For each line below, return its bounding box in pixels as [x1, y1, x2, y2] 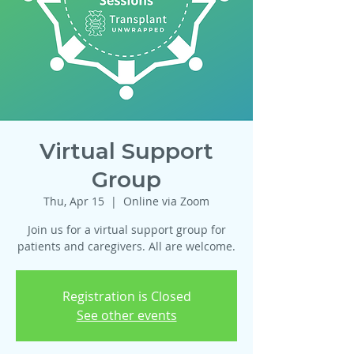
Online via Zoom [123, 194, 209, 209]
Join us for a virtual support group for [27, 222, 226, 237]
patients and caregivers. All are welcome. [17, 239, 235, 254]
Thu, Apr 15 [43, 194, 104, 209]
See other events [76, 307, 177, 324]
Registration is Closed [62, 288, 191, 305]
